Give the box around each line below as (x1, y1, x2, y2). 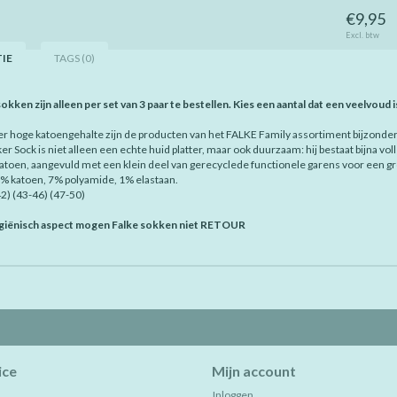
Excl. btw (346, 30, 380, 40)
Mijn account (212, 362, 296, 379)
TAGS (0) (53, 51, 95, 65)
